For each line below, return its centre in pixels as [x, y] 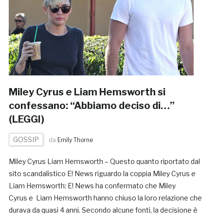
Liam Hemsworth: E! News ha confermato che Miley [92, 185]
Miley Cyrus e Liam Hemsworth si [87, 92]
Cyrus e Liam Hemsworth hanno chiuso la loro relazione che [105, 198]
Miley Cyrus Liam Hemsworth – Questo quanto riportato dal [104, 161]
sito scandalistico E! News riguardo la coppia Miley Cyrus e [102, 173]
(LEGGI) [26, 119]
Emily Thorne [75, 140]
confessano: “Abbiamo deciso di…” [91, 105]
